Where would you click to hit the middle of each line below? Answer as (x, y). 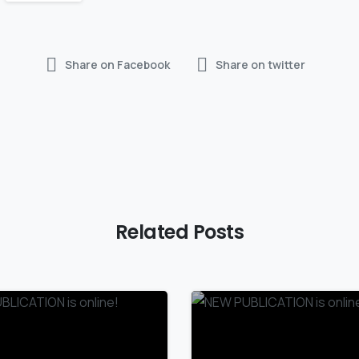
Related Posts (179, 232)
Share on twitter (260, 65)
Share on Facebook (117, 65)
